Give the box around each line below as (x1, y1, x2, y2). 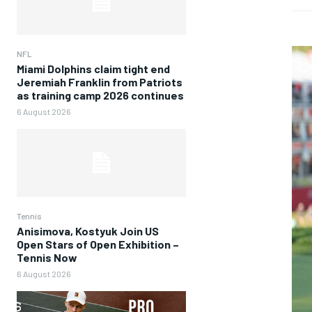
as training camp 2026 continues (17, 88, 184, 102)
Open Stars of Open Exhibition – (17, 237, 179, 251)
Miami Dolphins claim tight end (17, 62, 170, 76)
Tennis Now (17, 250, 77, 264)
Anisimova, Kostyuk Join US (17, 224, 159, 237)
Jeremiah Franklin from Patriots (17, 75, 182, 89)
